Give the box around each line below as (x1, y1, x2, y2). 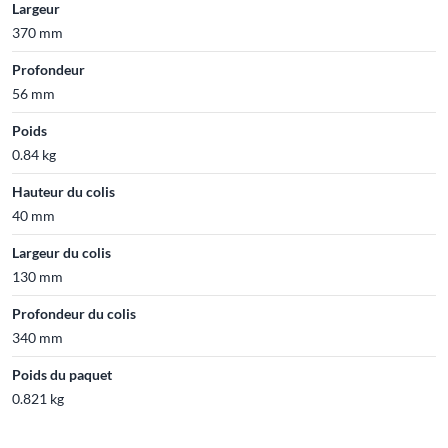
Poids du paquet (12, 365, 112, 383)
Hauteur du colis (12, 182, 115, 200)
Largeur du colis (12, 243, 111, 261)
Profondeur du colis (12, 304, 136, 322)
